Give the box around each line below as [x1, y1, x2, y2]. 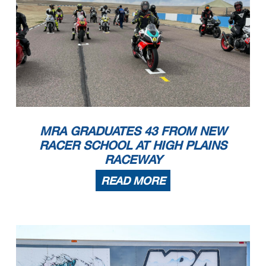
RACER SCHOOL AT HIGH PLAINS [39, 138, 227, 153]
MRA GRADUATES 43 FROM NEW [39, 123, 227, 138]
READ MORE [101, 174, 165, 188]
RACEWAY [104, 152, 162, 167]
